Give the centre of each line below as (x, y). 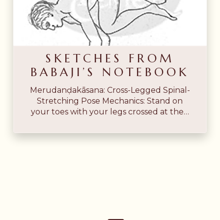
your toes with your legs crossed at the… (110, 112)
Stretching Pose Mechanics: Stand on (110, 101)
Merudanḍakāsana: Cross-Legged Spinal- (110, 90)
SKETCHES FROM (110, 59)
